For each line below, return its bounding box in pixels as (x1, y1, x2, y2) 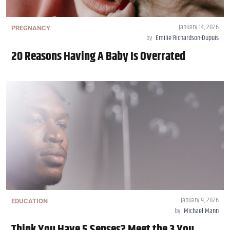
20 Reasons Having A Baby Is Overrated (11, 47, 185, 66)
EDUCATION (11, 197, 48, 205)
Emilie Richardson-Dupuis (156, 32, 219, 44)
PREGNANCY (11, 24, 50, 32)
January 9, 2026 (181, 195, 219, 206)
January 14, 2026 (179, 22, 219, 33)
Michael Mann (184, 205, 219, 217)
